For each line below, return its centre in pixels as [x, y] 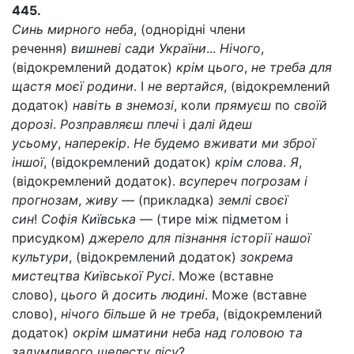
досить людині [159, 295]
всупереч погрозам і [243, 181]
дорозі [32, 124]
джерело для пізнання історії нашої [200, 238]
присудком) [51, 238]
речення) [41, 48]
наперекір [96, 143]
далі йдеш [221, 124]
